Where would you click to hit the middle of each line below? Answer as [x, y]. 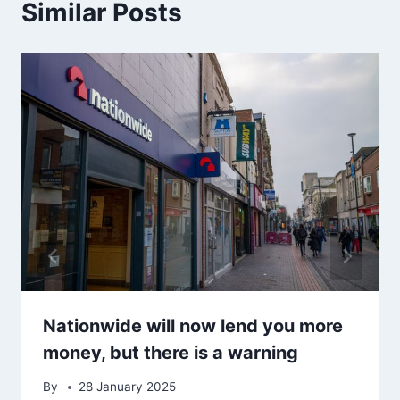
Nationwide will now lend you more [193, 325]
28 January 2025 [128, 387]
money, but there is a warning [171, 352]
